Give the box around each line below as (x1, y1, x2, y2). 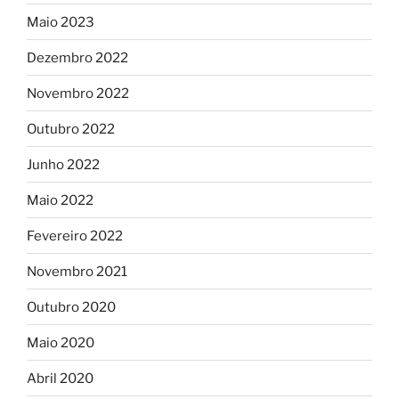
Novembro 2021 (27, 263, 127, 280)
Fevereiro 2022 (27, 227, 123, 244)
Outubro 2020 (27, 298, 116, 315)
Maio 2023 (27, 13, 94, 30)
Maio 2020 (27, 334, 94, 351)
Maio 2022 (27, 191, 94, 208)
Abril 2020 (27, 370, 94, 387)
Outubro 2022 (27, 120, 115, 137)
